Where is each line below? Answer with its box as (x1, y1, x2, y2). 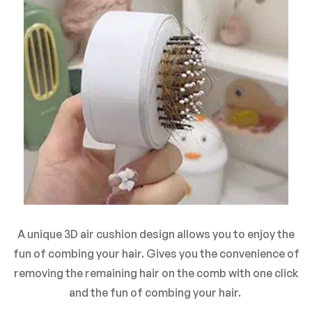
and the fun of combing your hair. (69, 285, 243, 299)
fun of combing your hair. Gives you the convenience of (13, 246, 299, 260)
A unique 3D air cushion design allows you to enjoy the (17, 226, 295, 241)
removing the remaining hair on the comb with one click (13, 265, 299, 280)
